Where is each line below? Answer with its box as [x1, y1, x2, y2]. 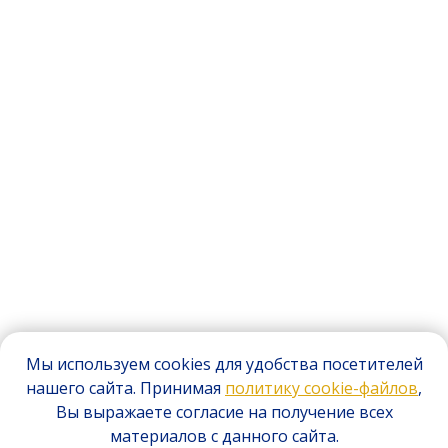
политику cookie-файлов [225, 377, 418, 400]
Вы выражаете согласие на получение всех [55, 401, 393, 424]
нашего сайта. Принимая [26, 377, 225, 400]
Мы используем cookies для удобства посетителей [25, 353, 423, 376]
